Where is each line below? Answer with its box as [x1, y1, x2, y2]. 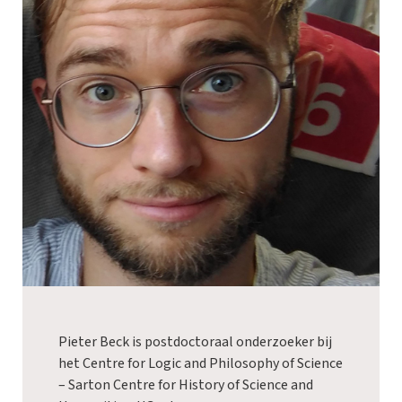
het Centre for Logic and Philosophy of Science [58, 353, 343, 373]
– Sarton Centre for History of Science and [58, 374, 313, 395]
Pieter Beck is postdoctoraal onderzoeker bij [58, 331, 332, 352]
